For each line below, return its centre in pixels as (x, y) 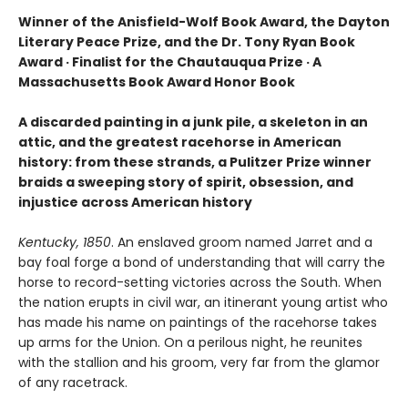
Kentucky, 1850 (65, 242)
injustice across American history (135, 202)
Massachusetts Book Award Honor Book (158, 82)
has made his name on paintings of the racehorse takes (198, 322)
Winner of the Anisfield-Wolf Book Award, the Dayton (204, 21)
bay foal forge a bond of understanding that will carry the (202, 262)
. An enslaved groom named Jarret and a (242, 242)
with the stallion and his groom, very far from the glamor (199, 362)
